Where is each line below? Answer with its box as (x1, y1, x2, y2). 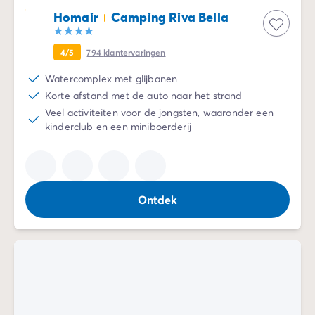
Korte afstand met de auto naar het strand (45, 88, 243, 102)
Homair (53, 8, 98, 25)
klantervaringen (103, 46, 166, 58)
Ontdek (137, 191, 178, 207)
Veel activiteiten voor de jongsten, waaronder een (45, 105, 274, 119)
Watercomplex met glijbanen (45, 71, 178, 85)
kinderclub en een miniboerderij (45, 119, 191, 133)
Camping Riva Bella (110, 8, 229, 25)
